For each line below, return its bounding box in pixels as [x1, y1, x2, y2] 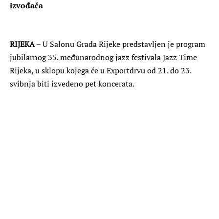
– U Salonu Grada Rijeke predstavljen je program [35, 38, 205, 49]
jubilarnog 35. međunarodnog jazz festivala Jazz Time [10, 51, 197, 63]
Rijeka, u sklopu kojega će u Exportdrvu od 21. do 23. [10, 65, 191, 76]
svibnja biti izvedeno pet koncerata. [10, 78, 134, 89]
